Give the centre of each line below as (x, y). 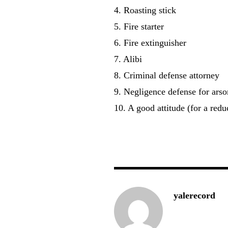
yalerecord (195, 195)
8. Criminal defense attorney (167, 75)
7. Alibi (128, 59)
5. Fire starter (139, 26)
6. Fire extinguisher (150, 42)
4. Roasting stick (145, 10)
